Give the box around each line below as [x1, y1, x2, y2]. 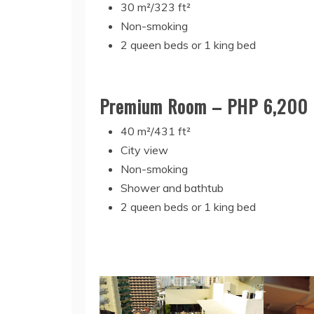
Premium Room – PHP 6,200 [100, 93, 308, 121]
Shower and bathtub [121, 181, 224, 196]
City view [121, 143, 168, 158]
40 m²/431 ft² [121, 124, 191, 139]
